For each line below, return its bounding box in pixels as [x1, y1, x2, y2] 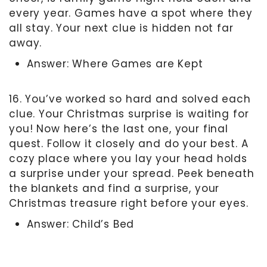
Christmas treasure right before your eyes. [9, 195, 249, 210]
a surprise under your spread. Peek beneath [9, 166, 254, 181]
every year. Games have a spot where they [9, 5, 253, 20]
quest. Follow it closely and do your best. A [9, 136, 249, 151]
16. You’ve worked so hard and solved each [9, 91, 251, 106]
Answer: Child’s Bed [27, 216, 135, 231]
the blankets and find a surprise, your [9, 181, 220, 195]
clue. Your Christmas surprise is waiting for [9, 106, 249, 121]
